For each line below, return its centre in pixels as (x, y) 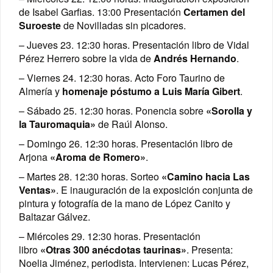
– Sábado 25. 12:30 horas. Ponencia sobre (112, 111)
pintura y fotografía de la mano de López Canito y (125, 204)
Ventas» (37, 190)
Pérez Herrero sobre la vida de (86, 58)
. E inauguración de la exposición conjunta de (154, 190)
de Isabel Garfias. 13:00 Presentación (100, 12)
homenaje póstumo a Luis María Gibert (151, 91)
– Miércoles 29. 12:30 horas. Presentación (110, 236)
